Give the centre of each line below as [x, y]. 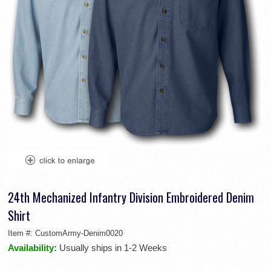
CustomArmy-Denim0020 [79, 233]
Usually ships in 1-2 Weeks [113, 247]
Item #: [21, 233]
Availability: [34, 247]
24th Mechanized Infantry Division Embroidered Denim [131, 197]
